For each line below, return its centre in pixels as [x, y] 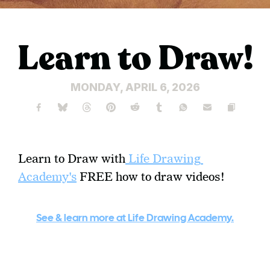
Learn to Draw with [72, 159]
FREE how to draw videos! [154, 177]
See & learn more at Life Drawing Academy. [135, 218]
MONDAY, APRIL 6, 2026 [135, 87]
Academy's [47, 177]
